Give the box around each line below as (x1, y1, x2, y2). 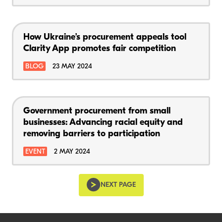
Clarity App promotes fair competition (23, 44, 176, 54)
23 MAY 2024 (53, 62, 92, 70)
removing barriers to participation (23, 129, 160, 139)
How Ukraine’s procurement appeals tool (23, 32, 186, 42)
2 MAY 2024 (54, 148, 90, 156)
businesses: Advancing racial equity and (23, 117, 183, 127)
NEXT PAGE (100, 181, 136, 189)
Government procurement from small (23, 106, 170, 116)
